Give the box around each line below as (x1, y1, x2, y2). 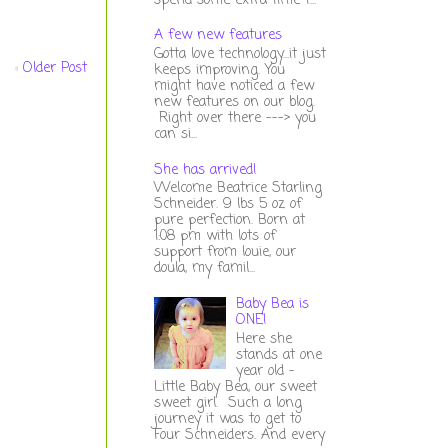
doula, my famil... (153, 258, 255, 280)
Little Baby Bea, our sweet (153, 376, 317, 398)
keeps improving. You (153, 59, 285, 81)
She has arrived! (153, 159, 257, 181)
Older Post (23, 58, 87, 80)
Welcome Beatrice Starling (153, 178, 322, 200)
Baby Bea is (236, 293, 310, 315)
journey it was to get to (153, 408, 301, 430)
